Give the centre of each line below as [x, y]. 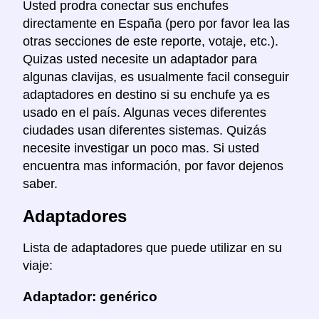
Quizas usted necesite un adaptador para [140, 59]
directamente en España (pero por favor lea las [156, 23]
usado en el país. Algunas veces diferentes [145, 112]
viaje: [38, 265]
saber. [40, 183]
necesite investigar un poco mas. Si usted [141, 148]
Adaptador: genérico [90, 297]
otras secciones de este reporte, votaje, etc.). [151, 41]
